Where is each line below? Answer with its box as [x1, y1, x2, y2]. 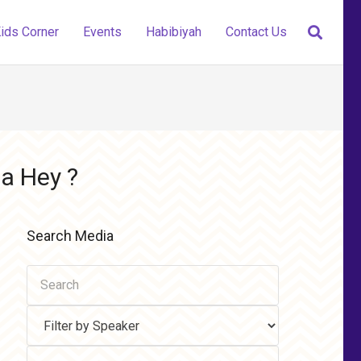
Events [83, 24, 122, 39]
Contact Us [226, 24, 288, 39]
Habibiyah [146, 24, 202, 39]
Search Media [26, 227, 114, 244]
